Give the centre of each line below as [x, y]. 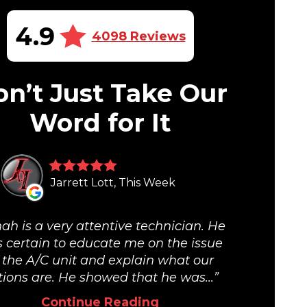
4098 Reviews [138, 36]
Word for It [100, 123]
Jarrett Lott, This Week [113, 183]
